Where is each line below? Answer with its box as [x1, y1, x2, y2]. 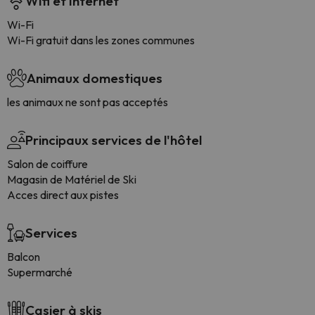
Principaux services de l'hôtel [25, 131, 202, 148]
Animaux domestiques [27, 70, 162, 86]
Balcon [7, 250, 40, 264]
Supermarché [7, 265, 72, 279]
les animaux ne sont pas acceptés [7, 95, 168, 109]
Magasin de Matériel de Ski [7, 172, 136, 186]
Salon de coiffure [7, 157, 88, 171]
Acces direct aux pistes [7, 188, 119, 202]
